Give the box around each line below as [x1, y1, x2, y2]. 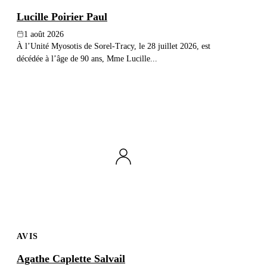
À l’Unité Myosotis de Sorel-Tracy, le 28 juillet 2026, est [17, 41, 210, 51]
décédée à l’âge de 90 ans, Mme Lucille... [17, 53, 157, 63]
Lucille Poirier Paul [17, 10, 107, 23]
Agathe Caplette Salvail [17, 253, 125, 265]
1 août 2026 [24, 29, 64, 39]
